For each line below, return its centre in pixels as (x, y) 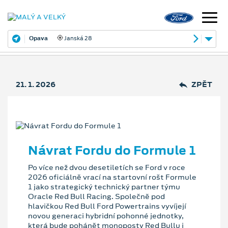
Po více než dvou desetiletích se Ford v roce (107, 168)
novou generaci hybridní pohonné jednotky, (106, 216)
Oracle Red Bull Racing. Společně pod (96, 197)
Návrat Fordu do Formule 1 (112, 150)
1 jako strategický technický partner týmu (104, 187)
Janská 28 (78, 38)
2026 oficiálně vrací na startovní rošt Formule (112, 177)
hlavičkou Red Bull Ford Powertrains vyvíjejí (107, 206)
